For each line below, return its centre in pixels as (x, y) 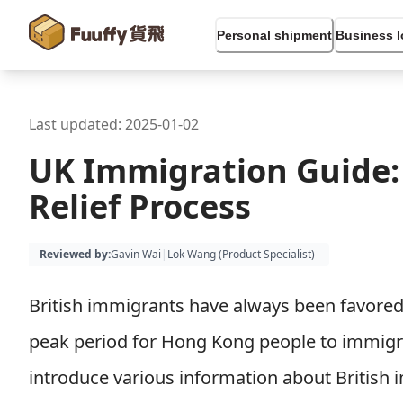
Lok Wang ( (195, 254)
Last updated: (77, 124)
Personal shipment (275, 35)
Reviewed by (74, 254)
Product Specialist (267, 254)
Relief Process (140, 206)
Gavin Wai (136, 254)
